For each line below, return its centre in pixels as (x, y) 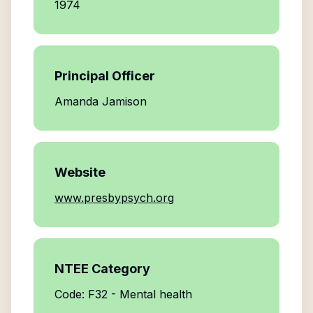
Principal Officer (105, 76)
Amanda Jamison (101, 101)
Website (80, 172)
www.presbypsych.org (114, 198)
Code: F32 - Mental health (123, 294)
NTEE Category (102, 269)
